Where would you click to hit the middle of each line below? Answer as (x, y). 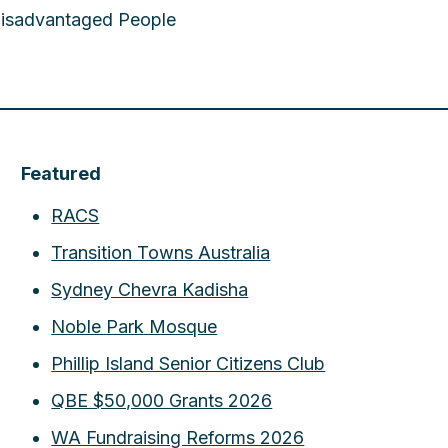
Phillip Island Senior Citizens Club (188, 363)
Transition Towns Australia (161, 252)
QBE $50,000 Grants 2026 (162, 400)
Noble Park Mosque (134, 326)
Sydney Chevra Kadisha (150, 289)
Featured (61, 173)
